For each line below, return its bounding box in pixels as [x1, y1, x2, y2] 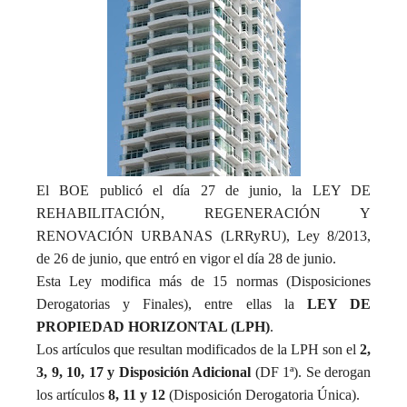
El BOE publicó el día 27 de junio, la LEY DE [36, 183, 371, 198]
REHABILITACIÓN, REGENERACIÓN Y [36, 205, 371, 221]
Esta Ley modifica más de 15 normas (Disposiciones [36, 273, 371, 289]
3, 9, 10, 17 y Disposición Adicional [36, 364, 255, 380]
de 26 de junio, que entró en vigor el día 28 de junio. [36, 251, 336, 266]
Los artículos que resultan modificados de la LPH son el [36, 342, 360, 357]
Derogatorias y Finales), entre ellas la [36, 296, 307, 312]
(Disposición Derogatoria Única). [169, 387, 360, 402]
